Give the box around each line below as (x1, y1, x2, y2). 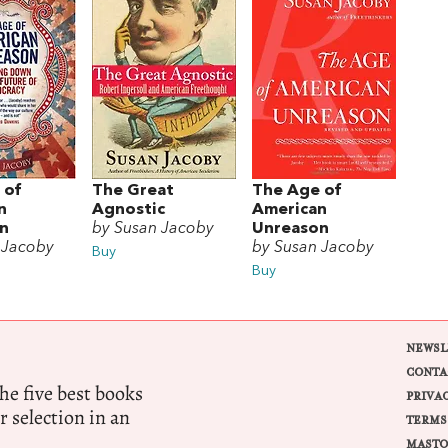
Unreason (252, 221, 329, 238)
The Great (92, 183, 174, 200)
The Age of (252, 183, 341, 200)
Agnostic (92, 202, 165, 219)
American (252, 202, 327, 219)
